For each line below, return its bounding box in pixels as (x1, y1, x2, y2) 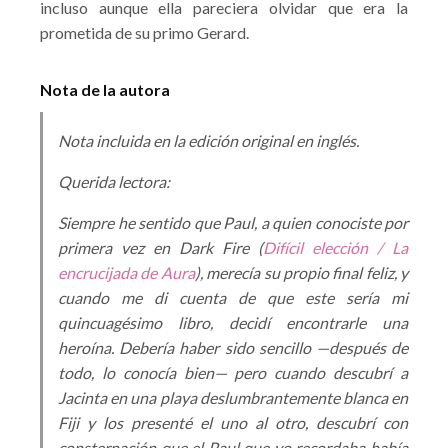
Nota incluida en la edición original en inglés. (58, 131, 359, 150)
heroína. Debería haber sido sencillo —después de (58, 338, 408, 357)
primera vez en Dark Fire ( (58, 238, 263, 257)
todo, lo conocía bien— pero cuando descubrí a (58, 363, 408, 382)
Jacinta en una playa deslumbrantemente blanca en (58, 388, 408, 407)
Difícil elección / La (263, 238, 408, 257)
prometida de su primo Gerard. (40, 23, 249, 42)
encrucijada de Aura (58, 263, 195, 282)
